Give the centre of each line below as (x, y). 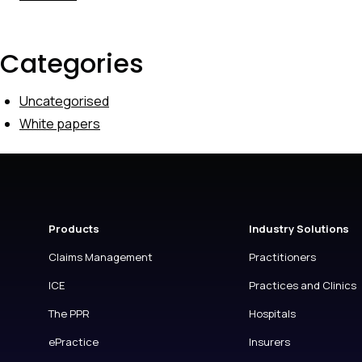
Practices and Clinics (302, 286)
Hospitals (272, 314)
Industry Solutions (299, 229)
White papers (60, 124)
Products (74, 229)
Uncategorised (64, 101)
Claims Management (101, 257)
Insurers (269, 342)
